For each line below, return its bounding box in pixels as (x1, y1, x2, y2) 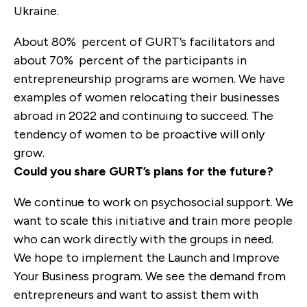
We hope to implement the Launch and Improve (14, 249, 280, 265)
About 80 (14, 34, 66, 49)
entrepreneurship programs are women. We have (14, 71, 285, 86)
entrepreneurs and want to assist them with (14, 286, 258, 302)
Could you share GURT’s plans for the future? (14, 163, 273, 179)
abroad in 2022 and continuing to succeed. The (14, 108, 273, 123)
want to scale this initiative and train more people (14, 212, 293, 228)
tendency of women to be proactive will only (14, 126, 265, 142)
